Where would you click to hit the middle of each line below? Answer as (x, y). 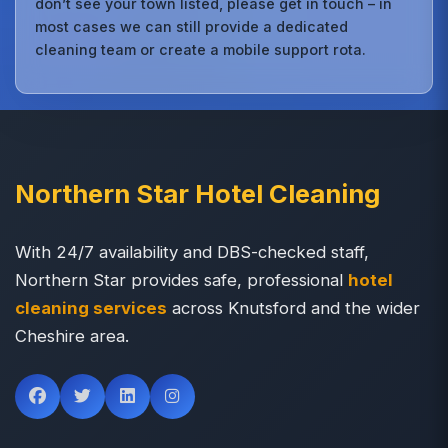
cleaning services (91, 307)
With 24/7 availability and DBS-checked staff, (192, 251)
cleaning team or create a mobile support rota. (201, 49)
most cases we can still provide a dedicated (192, 26)
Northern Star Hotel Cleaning (197, 193)
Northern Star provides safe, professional (181, 279)
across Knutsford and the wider (293, 307)
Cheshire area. (72, 335)
